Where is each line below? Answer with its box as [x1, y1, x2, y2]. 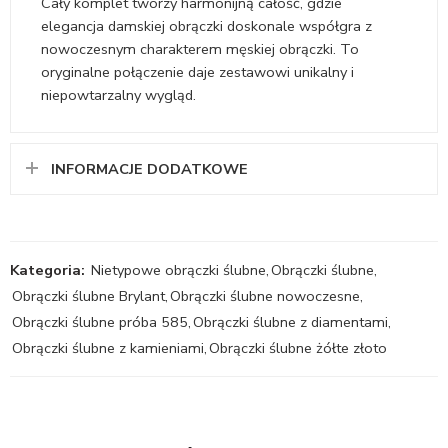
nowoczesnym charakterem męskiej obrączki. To [41, 38, 359, 59]
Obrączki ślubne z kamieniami [12, 337, 204, 358]
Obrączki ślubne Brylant [12, 285, 165, 306]
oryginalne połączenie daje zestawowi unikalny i [41, 61, 354, 82]
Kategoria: [10, 259, 85, 280]
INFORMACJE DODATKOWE [51, 158, 248, 179]
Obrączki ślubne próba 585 [12, 311, 188, 332]
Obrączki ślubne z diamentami [193, 311, 388, 332]
